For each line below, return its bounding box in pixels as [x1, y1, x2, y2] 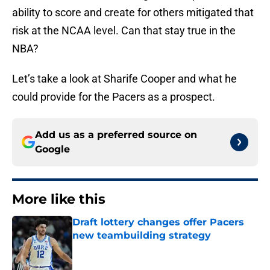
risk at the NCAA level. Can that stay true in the [12, 24, 236, 37]
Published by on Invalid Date [72, 242, 177, 253]
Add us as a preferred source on [35, 129, 197, 141]
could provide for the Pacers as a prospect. [12, 90, 215, 104]
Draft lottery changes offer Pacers [72, 216, 244, 228]
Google [35, 143, 70, 155]
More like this [12, 191, 105, 208]
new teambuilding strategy [72, 230, 211, 242]
